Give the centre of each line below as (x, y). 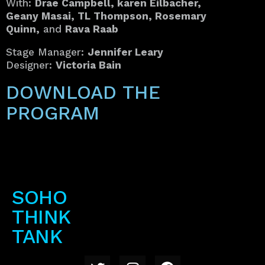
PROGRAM (53, 113)
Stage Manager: (47, 52)
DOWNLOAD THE (83, 92)
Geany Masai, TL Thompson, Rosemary (106, 16)
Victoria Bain (88, 65)
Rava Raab (92, 29)
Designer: (31, 65)
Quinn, (23, 29)
